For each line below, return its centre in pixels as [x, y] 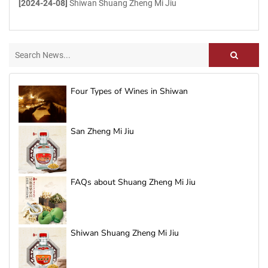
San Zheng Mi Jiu [102, 132]
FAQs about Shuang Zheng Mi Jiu [133, 182]
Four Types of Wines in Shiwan [129, 91]
